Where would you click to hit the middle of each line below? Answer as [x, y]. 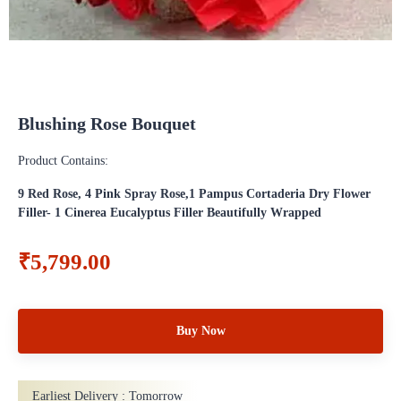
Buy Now [200, 330]
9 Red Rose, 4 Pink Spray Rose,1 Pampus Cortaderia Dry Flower [194, 193]
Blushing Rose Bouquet [107, 123]
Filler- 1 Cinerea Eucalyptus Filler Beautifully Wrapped [170, 212]
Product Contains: [63, 160]
